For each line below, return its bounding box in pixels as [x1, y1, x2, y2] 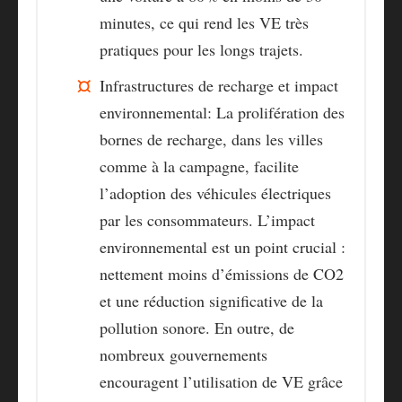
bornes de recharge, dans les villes [100, 128, 323, 151]
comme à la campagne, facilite [100, 155, 299, 178]
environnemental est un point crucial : [100, 236, 345, 258]
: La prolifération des [207, 101, 345, 124]
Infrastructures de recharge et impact [100, 74, 338, 97]
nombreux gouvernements [100, 344, 267, 366]
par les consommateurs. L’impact [100, 209, 315, 232]
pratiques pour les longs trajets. [100, 39, 303, 61]
